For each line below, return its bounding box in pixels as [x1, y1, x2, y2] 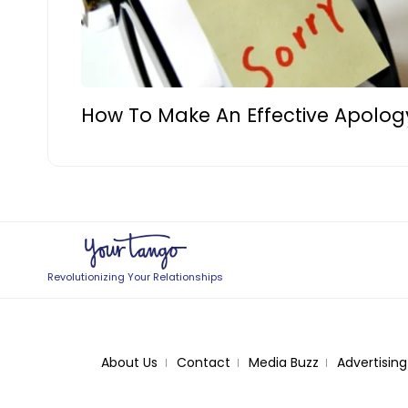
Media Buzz [248, 353, 319, 372]
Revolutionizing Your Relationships [47, 270, 224, 285]
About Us [100, 353, 158, 372]
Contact [176, 353, 230, 372]
